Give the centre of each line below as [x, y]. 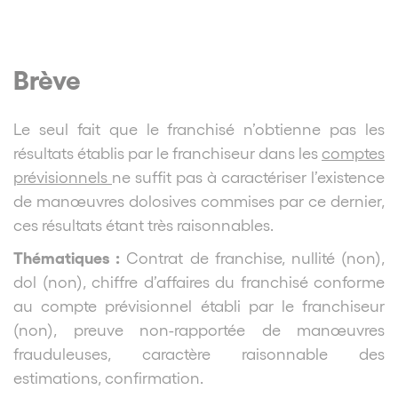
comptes [353, 152]
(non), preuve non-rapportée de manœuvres [199, 329]
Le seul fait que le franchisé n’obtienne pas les [199, 128]
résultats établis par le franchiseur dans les [167, 152]
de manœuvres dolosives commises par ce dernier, [199, 200]
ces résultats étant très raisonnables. [143, 224]
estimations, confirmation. [108, 377]
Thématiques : [67, 256]
